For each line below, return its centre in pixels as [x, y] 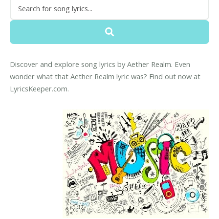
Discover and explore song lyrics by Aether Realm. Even [100, 64]
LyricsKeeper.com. [39, 89]
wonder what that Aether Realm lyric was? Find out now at [105, 77]
